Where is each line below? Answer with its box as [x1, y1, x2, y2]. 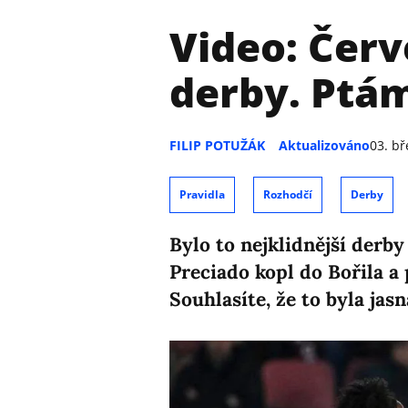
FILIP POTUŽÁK [169, 136, 265, 154]
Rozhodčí [263, 186, 312, 202]
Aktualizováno [279, 136, 370, 154]
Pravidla [179, 186, 225, 202]
